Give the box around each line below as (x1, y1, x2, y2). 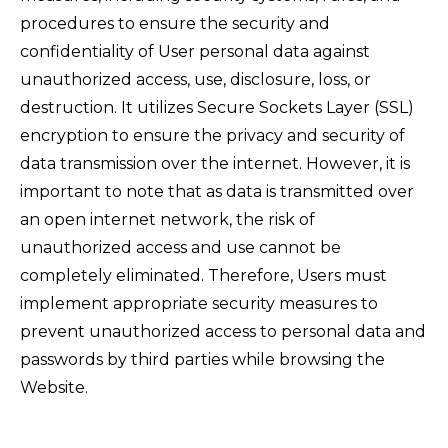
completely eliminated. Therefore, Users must (20, 266, 387, 285)
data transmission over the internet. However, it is (20, 154, 410, 173)
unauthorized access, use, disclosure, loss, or (20, 70, 371, 89)
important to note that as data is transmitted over (20, 182, 414, 201)
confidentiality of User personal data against (20, 42, 370, 61)
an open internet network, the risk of (20, 210, 315, 229)
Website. (20, 378, 88, 397)
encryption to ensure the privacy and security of (20, 126, 405, 145)
